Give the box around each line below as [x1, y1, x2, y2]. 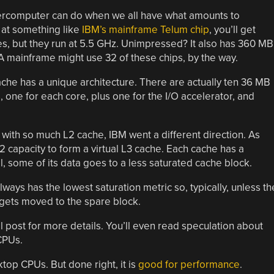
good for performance [138, 257, 240, 271]
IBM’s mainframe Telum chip [81, 23, 209, 36]
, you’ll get [209, 23, 256, 36]
